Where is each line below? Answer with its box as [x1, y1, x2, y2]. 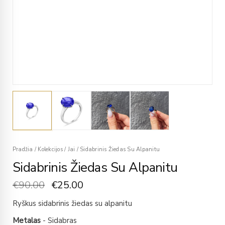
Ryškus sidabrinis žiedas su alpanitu [13, 198, 132, 209]
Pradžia [13, 146, 33, 153]
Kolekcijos [38, 146, 63, 153]
